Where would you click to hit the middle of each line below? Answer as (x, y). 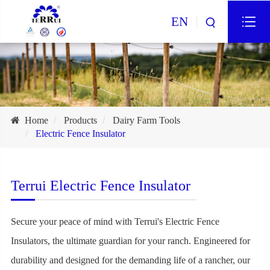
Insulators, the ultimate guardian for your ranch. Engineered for (130, 240)
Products (80, 120)
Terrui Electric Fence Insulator (100, 185)
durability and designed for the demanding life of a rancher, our (130, 260)
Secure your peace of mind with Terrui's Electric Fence (115, 221)
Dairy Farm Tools (146, 120)
